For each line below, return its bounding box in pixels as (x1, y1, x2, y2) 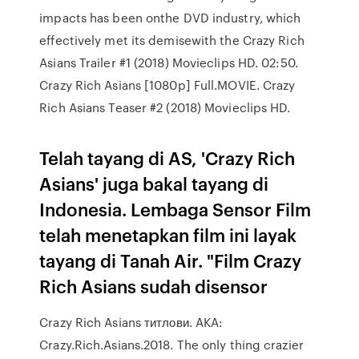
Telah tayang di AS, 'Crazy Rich (39, 145, 296, 170)
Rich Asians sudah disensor (39, 273, 268, 298)
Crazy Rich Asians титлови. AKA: (39, 313, 224, 331)
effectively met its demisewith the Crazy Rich (39, 31, 305, 49)
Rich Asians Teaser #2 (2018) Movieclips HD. (39, 99, 291, 116)
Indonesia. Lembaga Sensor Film (39, 196, 312, 221)
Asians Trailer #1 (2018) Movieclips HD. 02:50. (39, 54, 298, 71)
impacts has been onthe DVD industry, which (39, 9, 301, 26)
